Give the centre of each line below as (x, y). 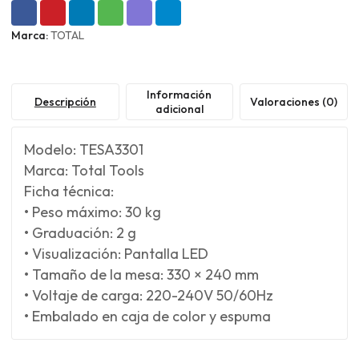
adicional (179, 109)
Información (179, 94)
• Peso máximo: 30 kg (93, 212)
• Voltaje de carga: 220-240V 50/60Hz (149, 295)
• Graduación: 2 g (80, 232)
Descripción (65, 101)
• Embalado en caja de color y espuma (147, 316)
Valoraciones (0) (294, 101)
